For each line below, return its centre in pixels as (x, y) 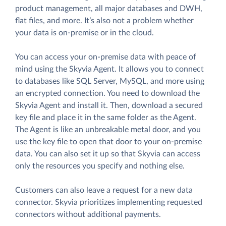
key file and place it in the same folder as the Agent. (106, 118)
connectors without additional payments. (88, 215)
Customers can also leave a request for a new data (104, 190)
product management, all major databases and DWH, (109, 9)
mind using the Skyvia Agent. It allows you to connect (109, 69)
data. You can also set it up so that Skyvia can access (108, 154)
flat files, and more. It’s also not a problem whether (104, 21)
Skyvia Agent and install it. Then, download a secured (109, 106)
